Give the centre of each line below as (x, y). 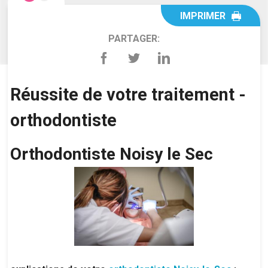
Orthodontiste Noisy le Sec (114, 154)
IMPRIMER (202, 16)
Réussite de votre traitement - (128, 95)
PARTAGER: (134, 39)
